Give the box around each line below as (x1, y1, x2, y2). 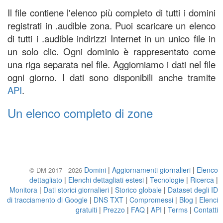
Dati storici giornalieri (43, 185, 109, 195)
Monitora (9, 185, 37, 195)
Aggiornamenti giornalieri (112, 165, 191, 175)
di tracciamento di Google (7, 195, 88, 205)
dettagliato (29, 175, 62, 185)
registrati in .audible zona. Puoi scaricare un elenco (7, 19, 216, 32)
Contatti (194, 205, 218, 215)
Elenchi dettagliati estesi (68, 175, 144, 185)
